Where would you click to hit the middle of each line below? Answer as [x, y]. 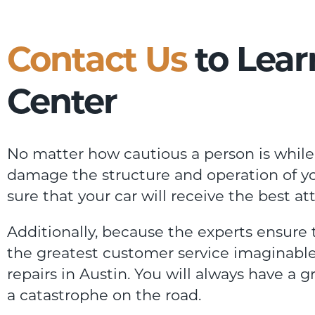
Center [62, 101]
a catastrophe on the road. [104, 295]
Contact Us [97, 59]
